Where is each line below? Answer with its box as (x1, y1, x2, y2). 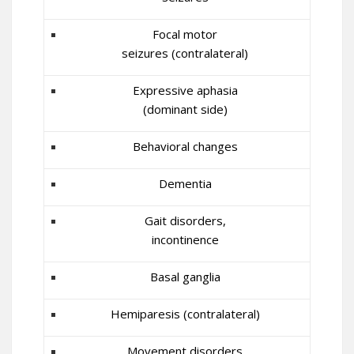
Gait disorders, (144, 213, 226, 228)
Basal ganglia (149, 269, 220, 284)
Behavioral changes (132, 138, 238, 154)
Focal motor (153, 26, 217, 42)
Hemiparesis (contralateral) (110, 306, 260, 322)
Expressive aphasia (132, 82, 238, 98)
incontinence (151, 232, 219, 247)
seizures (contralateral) (122, 45, 248, 61)
